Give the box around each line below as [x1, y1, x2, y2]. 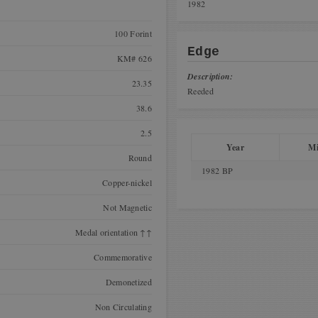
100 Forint [114, 28, 152, 39]
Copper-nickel [102, 177, 152, 188]
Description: [187, 70, 234, 82]
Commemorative [94, 251, 152, 263]
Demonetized [105, 276, 152, 287]
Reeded [187, 85, 214, 97]
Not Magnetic [103, 202, 152, 213]
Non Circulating [94, 301, 152, 312]
